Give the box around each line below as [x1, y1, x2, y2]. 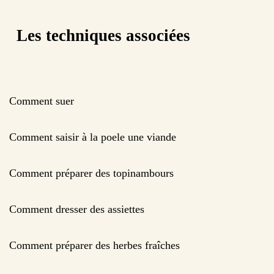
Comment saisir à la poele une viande [9, 130, 176, 143]
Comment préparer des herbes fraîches [9, 239, 180, 251]
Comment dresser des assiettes [9, 202, 144, 215]
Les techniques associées [17, 26, 190, 45]
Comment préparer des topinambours [9, 166, 174, 179]
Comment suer [9, 94, 74, 107]
